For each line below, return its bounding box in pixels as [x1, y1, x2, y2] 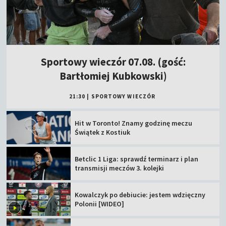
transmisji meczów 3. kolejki [75, 163, 164, 173]
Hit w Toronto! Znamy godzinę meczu [75, 119, 193, 128]
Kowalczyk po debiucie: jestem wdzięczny [75, 190, 206, 199]
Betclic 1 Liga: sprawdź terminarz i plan [75, 154, 199, 163]
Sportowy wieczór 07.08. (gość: [40, 55, 186, 69]
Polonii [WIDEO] [75, 199, 125, 208]
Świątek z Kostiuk [75, 128, 131, 137]
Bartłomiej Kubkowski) [59, 69, 167, 83]
